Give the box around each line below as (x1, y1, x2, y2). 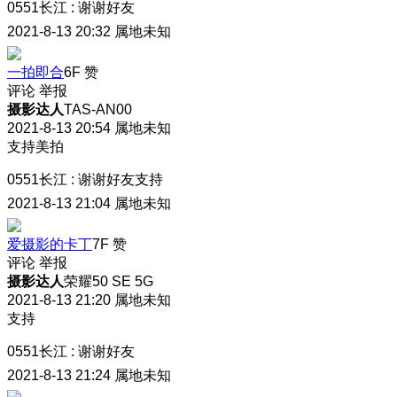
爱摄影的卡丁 (7, 237, 92, 253)
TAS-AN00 (64, 102, 132, 118)
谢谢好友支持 (78, 172, 163, 188)
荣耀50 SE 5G (64, 274, 153, 290)
